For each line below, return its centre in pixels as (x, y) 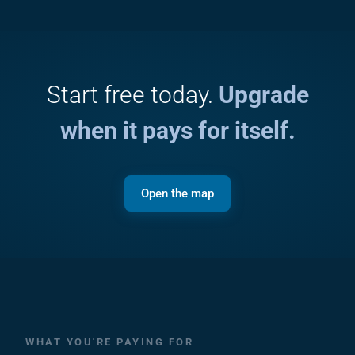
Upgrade (263, 95)
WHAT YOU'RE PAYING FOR (109, 342)
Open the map (177, 193)
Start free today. (132, 95)
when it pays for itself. (177, 130)
